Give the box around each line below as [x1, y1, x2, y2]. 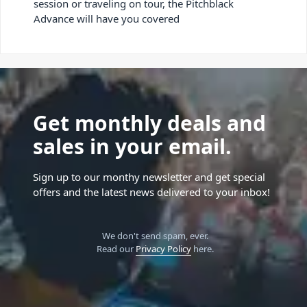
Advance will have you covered [34, 12, 180, 26]
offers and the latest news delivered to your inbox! [33, 185, 270, 199]
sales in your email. [33, 132, 232, 161]
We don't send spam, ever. [101, 230, 208, 243]
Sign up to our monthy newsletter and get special [33, 170, 265, 184]
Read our [96, 243, 136, 256]
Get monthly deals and [33, 109, 266, 138]
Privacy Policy [135, 243, 191, 256]
